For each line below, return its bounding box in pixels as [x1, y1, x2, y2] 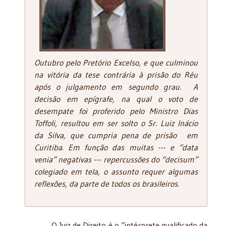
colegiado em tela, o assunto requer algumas [34, 166, 198, 177]
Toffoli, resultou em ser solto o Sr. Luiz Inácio [34, 118, 198, 128]
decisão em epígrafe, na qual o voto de [34, 93, 198, 104]
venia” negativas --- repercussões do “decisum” [34, 154, 198, 164]
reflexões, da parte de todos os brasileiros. [34, 178, 179, 189]
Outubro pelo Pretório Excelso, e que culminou [34, 57, 198, 68]
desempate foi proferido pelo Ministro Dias [34, 105, 198, 116]
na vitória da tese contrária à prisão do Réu [34, 69, 198, 80]
